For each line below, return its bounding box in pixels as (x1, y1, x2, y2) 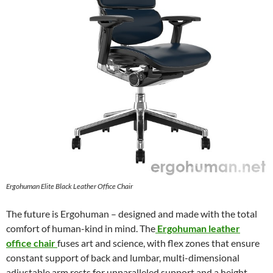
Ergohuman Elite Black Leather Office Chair (6, 182, 133, 191)
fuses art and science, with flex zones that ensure (57, 237, 260, 249)
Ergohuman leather (157, 222, 240, 235)
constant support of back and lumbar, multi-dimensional (6, 252, 239, 264)
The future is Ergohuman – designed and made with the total (6, 208, 257, 220)
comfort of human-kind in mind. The (6, 222, 155, 235)
